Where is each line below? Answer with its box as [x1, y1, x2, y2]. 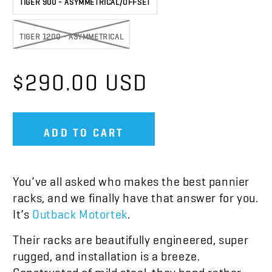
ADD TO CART [44, 124, 124, 134]
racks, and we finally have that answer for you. [13, 190, 259, 199]
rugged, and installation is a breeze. [13, 248, 200, 257]
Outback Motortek [32, 206, 127, 216]
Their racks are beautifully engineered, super [13, 232, 249, 241]
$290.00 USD [13, 68, 148, 84]
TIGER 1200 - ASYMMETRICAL [19, 32, 124, 38]
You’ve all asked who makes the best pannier [13, 174, 250, 183]
